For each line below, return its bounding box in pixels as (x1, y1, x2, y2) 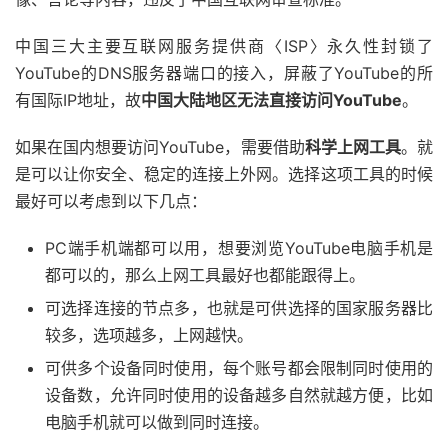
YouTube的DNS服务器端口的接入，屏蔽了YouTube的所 (15, 63, 433, 84)
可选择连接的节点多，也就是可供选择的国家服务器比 (45, 298, 433, 319)
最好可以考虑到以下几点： (15, 191, 207, 212)
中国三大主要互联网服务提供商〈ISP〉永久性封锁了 (15, 36, 433, 57)
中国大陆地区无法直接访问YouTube (141, 90, 402, 111)
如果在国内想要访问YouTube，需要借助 (15, 137, 305, 158)
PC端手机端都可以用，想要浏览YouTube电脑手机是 (45, 238, 433, 259)
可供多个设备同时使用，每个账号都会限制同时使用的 (45, 358, 433, 379)
